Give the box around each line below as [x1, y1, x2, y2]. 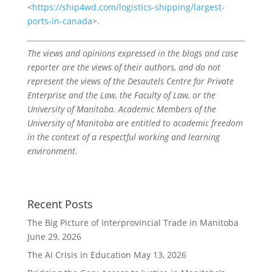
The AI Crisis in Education [27, 249, 131, 260]
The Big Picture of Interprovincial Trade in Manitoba [27, 217, 239, 228]
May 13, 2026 [133, 249, 186, 260]
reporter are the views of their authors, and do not [27, 61, 220, 73]
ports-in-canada [27, 15, 92, 27]
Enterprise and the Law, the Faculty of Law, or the [27, 89, 216, 101]
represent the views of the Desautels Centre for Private [27, 75, 234, 87]
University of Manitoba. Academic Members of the [27, 103, 216, 115]
